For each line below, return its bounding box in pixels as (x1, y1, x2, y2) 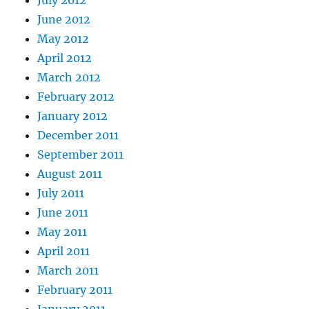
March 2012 (37, 70, 101, 84)
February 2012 (37, 89, 115, 103)
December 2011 (37, 128, 119, 142)
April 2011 (37, 243, 90, 258)
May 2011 (37, 224, 88, 239)
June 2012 (37, 12, 91, 26)
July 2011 (37, 186, 85, 200)
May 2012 (37, 31, 90, 46)
